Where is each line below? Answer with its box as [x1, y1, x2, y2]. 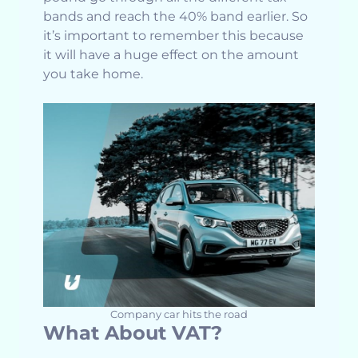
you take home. [43, 66, 143, 82]
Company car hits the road [110, 308, 248, 321]
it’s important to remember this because [43, 28, 304, 44]
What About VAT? [43, 321, 222, 345]
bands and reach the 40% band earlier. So [43, 9, 308, 25]
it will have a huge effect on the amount [43, 47, 299, 63]
